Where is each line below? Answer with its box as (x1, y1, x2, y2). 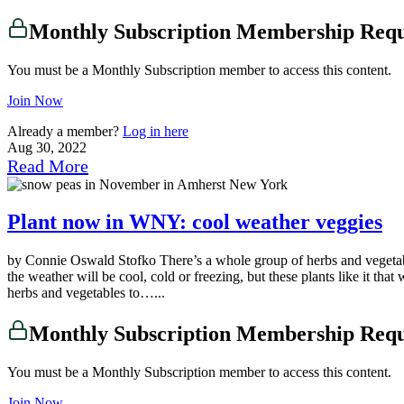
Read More (7, 155, 88, 176)
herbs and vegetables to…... (7, 285, 165, 301)
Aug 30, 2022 (7, 139, 87, 155)
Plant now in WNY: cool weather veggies (7, 210, 382, 234)
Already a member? (7, 123, 123, 139)
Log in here (123, 123, 188, 139)
